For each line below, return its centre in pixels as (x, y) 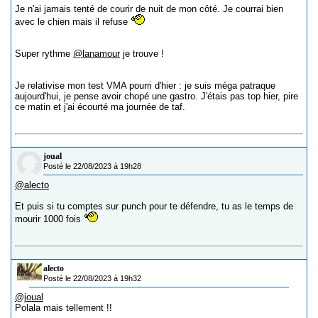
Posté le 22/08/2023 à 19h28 (92, 166)
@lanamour (97, 54)
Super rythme (44, 54)
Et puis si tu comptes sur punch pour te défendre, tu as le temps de (154, 207)
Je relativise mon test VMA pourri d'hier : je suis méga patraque (145, 86)
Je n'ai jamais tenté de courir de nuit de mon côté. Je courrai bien (149, 9)
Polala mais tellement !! (64, 308)
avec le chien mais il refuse (73, 22)
